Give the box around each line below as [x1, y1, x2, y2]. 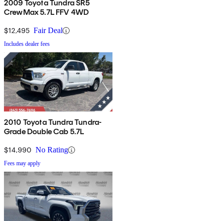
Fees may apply [4, 160, 40, 167]
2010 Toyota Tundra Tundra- [4, 117, 102, 127]
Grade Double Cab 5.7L [4, 127, 84, 137]
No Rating [36, 146, 68, 154]
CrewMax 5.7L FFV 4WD [4, 7, 89, 17]
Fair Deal [34, 26, 63, 35]
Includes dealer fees [4, 40, 50, 48]
